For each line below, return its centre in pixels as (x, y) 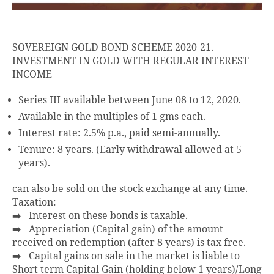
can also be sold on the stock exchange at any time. (130, 189)
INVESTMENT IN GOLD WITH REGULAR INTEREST (131, 61)
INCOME (32, 74)
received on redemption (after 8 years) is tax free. (129, 243)
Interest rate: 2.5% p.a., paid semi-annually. (119, 133)
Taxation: (34, 202)
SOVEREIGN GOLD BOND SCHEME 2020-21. (113, 47)
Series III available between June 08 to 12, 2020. (130, 100)
